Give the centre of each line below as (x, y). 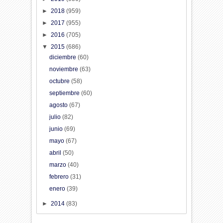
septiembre (65, 93)
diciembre (63, 57)
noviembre (64, 69)
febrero (59, 177)
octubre (60, 81)
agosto (59, 105)
